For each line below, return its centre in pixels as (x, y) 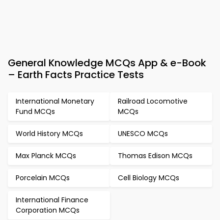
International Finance (52, 200)
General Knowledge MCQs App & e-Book (107, 63)
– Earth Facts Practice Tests (76, 75)
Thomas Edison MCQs (155, 156)
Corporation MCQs (48, 210)
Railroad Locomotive (153, 101)
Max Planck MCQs (46, 156)
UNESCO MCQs (143, 134)
